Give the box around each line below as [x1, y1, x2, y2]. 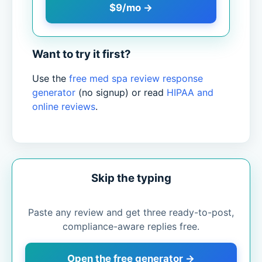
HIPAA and [167, 87, 213, 99]
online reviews [32, 101, 95, 113]
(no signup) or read [75, 87, 167, 99]
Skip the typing [91, 171, 171, 185]
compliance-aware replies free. [63, 220, 199, 233]
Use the [32, 73, 69, 85]
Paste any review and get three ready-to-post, [28, 206, 234, 219]
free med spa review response [69, 73, 203, 85]
